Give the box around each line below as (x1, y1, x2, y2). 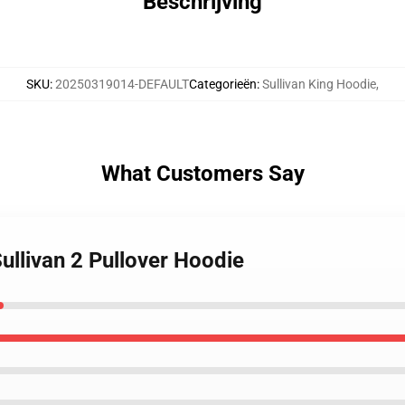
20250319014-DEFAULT (55, 77, 189, 91)
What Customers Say (100, 161, 305, 186)
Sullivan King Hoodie (262, 77, 376, 91)
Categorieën (189, 77, 257, 91)
